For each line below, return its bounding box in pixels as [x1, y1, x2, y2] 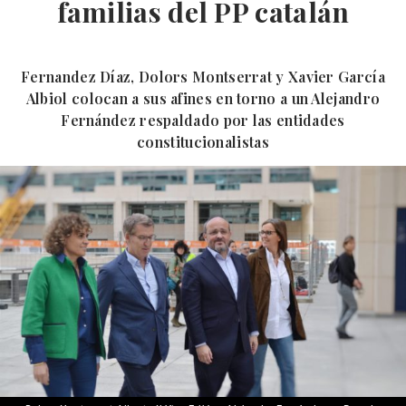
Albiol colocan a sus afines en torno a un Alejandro [25, 89, 381, 108]
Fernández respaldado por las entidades [61, 111, 345, 130]
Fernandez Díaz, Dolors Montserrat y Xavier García [21, 67, 385, 86]
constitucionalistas [137, 132, 269, 151]
